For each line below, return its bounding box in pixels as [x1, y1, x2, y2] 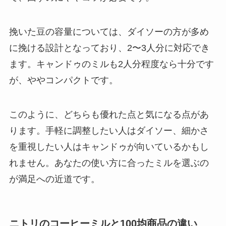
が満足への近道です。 [9, 174, 100, 184]
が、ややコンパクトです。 [9, 75, 118, 85]
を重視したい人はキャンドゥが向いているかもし [9, 141, 209, 152]
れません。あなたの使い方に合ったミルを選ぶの [9, 157, 209, 168]
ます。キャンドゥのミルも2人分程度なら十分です [9, 59, 214, 69]
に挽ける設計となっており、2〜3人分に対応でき [9, 42, 210, 53]
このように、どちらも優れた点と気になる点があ [9, 109, 209, 120]
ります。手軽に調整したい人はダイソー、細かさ [9, 125, 209, 136]
